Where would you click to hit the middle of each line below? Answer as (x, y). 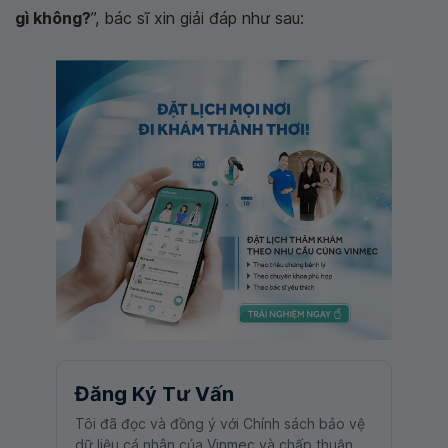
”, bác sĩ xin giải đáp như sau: (197, 18)
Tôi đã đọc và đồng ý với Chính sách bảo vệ (220, 423)
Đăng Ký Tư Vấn (154, 394)
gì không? (53, 18)
